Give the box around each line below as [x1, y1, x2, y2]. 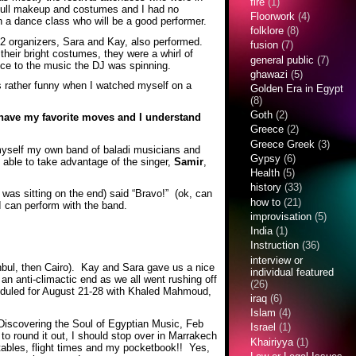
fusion [250, 39, 279, 52]
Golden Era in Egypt [250, 82, 344, 95]
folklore [250, 25, 284, 37]
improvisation [250, 210, 312, 222]
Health [250, 167, 281, 180]
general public [250, 53, 315, 66]
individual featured [250, 265, 335, 278]
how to [250, 195, 281, 208]
